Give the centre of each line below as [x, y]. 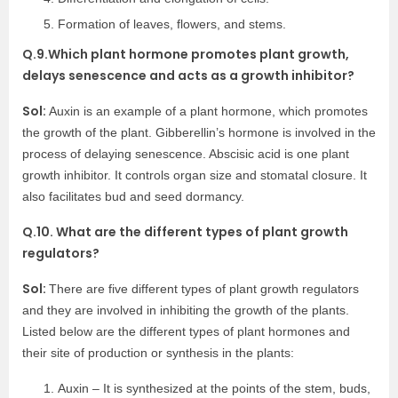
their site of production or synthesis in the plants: [158, 353]
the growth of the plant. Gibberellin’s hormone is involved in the [199, 132]
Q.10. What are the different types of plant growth [185, 232]
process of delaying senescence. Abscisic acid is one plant [186, 154]
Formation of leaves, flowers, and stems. [172, 24]
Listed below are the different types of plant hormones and [186, 331]
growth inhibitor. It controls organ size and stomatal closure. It [195, 175]
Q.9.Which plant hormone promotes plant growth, [186, 54]
